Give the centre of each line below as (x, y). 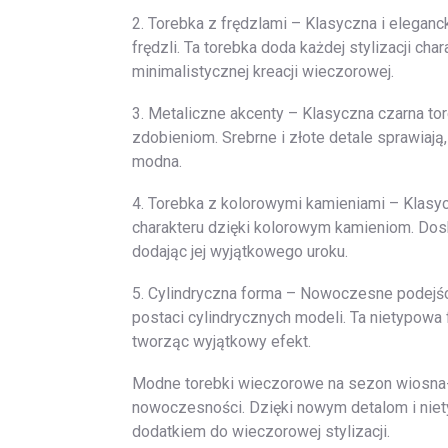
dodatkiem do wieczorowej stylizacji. (261, 431)
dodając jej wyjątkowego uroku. (240, 251)
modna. (157, 161)
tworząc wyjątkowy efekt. (221, 341)
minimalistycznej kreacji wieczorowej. (263, 71)
